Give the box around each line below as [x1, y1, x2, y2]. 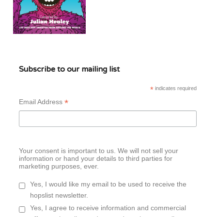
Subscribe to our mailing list [18, 60, 120, 80]
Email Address [18, 98, 64, 106]
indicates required [153, 85, 197, 92]
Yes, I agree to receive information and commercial [30, 204, 186, 212]
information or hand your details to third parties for [18, 154, 172, 162]
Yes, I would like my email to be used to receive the [30, 180, 186, 188]
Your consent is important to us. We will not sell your [18, 146, 178, 155]
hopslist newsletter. [30, 191, 88, 200]
